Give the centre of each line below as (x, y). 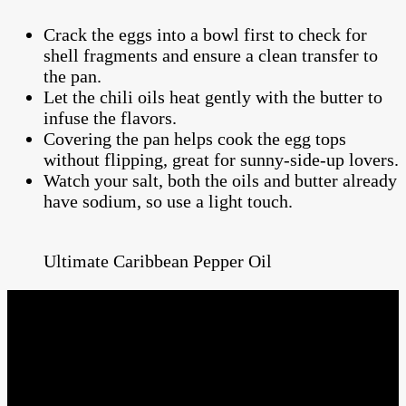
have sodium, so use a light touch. (168, 202)
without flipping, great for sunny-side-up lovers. (221, 160)
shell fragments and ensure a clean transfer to (211, 56)
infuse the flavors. (110, 118)
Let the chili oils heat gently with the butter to (213, 97)
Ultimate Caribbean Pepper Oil (158, 261)
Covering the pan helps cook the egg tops (195, 139)
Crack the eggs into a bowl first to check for (205, 35)
